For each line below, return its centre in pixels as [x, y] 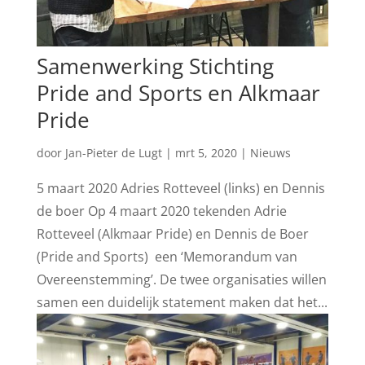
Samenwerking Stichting [155, 66]
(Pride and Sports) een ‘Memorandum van [167, 256]
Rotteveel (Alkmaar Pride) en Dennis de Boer [172, 233]
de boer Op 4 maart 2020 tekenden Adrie [161, 211]
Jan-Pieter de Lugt [113, 152]
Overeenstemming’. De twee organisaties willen [181, 279]
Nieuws [270, 152]
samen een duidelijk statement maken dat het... [182, 302]
